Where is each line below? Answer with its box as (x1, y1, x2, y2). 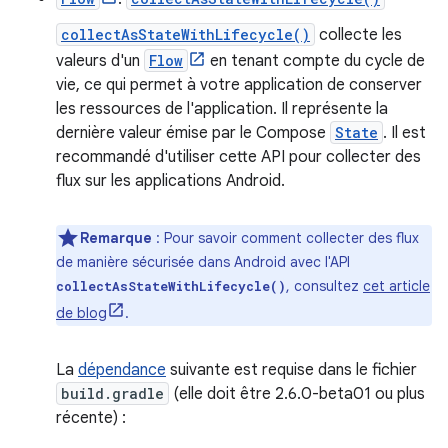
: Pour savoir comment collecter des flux (152, 229, 419, 247)
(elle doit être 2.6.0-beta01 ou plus (169, 384, 425, 404)
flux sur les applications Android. (56, 171, 285, 191)
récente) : (56, 408, 126, 428)
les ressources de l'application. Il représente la (56, 99, 388, 119)
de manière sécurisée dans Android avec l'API (56, 253, 350, 271)
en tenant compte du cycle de (206, 51, 425, 71)
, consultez (286, 277, 363, 295)
